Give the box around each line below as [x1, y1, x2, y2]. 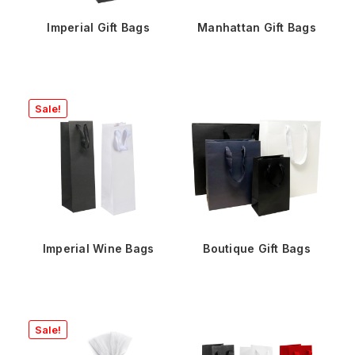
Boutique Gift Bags [203, 242, 311, 255]
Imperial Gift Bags [47, 21, 150, 34]
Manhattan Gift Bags [197, 21, 316, 34]
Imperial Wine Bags [42, 242, 155, 255]
